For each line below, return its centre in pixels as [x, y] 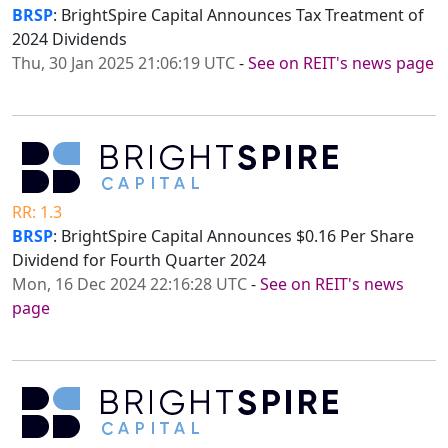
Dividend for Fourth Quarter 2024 [139, 260]
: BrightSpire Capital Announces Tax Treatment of [238, 15]
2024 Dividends [69, 39]
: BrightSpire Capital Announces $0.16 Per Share [233, 236]
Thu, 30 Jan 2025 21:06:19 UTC [123, 63]
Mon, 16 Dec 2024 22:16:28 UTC [129, 284]
